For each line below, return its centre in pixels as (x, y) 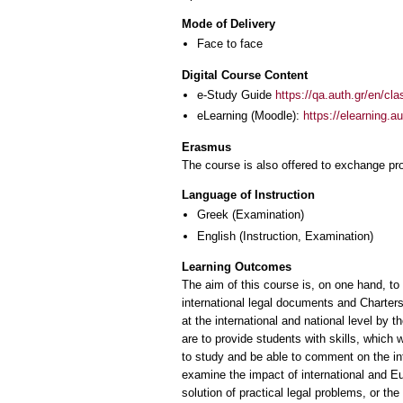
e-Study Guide (236, 94)
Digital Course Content (245, 75)
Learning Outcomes (237, 267)
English (216, 236)
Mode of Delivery (228, 24)
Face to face (230, 44)
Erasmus (206, 147)
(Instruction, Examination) (304, 236)
